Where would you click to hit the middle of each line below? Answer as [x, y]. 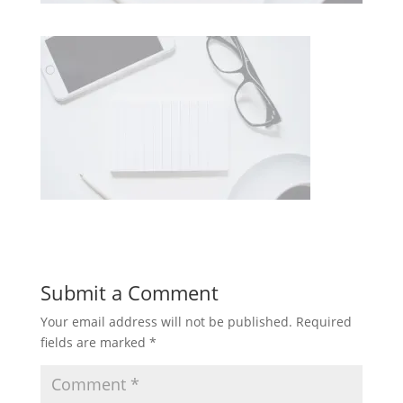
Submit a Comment [129, 292]
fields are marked [94, 342]
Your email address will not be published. [166, 321]
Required [323, 321]
